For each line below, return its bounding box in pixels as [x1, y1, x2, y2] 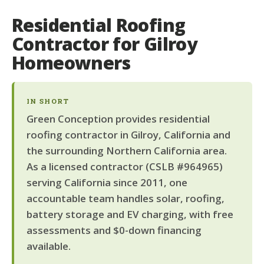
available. [26, 239, 71, 253]
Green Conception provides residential [26, 111, 210, 126]
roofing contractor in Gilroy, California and [26, 127, 230, 141]
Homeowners [12, 50, 130, 75]
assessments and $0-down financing [26, 223, 202, 237]
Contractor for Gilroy [12, 31, 198, 56]
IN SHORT [26, 97, 70, 106]
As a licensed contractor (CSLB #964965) [26, 159, 223, 173]
